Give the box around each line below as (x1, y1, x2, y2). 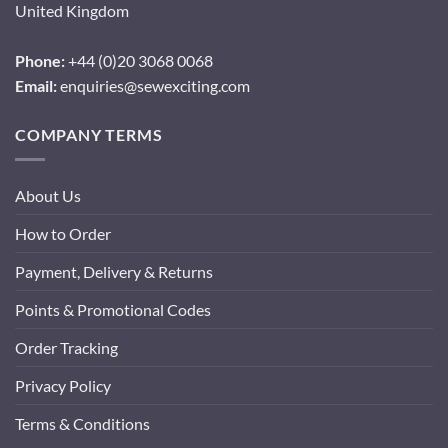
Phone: (15, 51, 65, 71)
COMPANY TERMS (15, 125, 163, 145)
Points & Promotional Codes (15, 299, 211, 319)
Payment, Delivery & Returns (15, 261, 213, 281)
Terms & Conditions (15, 413, 150, 433)
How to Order (15, 223, 111, 243)
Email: (15, 76, 57, 96)
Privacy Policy (15, 375, 111, 395)
